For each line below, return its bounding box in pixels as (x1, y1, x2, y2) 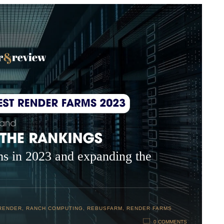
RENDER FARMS (126, 205, 172, 211)
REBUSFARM (87, 205, 122, 211)
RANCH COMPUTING (26, 205, 83, 211)
